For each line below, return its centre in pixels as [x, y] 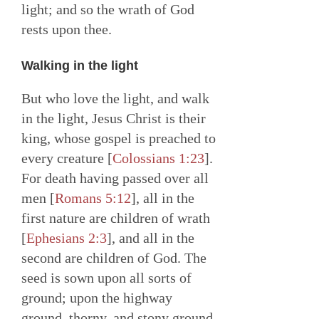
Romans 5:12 [93, 198]
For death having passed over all [115, 178]
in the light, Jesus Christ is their [114, 119]
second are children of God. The [114, 258]
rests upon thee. [67, 30]
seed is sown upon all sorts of [106, 278]
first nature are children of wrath [116, 218]
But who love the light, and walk [115, 99]
